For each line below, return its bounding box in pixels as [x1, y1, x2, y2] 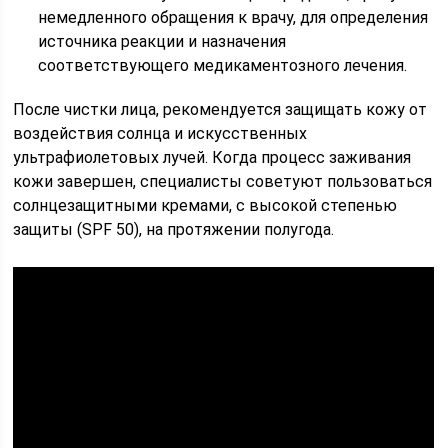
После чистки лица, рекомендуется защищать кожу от [13, 100, 428, 119]
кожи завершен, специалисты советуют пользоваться [13, 172, 433, 191]
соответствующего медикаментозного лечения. [38, 56, 408, 75]
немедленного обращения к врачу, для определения [38, 8, 429, 27]
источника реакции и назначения [38, 32, 287, 51]
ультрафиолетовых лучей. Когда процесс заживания [13, 148, 412, 167]
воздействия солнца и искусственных [13, 124, 308, 143]
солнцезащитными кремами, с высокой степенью [13, 196, 398, 215]
